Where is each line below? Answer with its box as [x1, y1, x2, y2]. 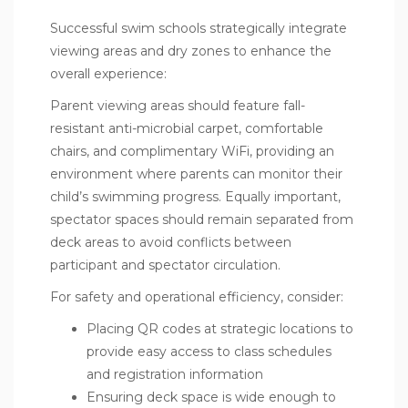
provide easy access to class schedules [87, 342, 331, 360]
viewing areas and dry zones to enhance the [50, 42, 331, 59]
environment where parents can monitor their [50, 165, 342, 182]
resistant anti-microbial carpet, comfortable [50, 119, 323, 137]
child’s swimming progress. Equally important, [50, 188, 341, 205]
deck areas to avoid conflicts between [50, 233, 291, 250]
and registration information [87, 365, 263, 382]
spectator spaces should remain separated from [50, 210, 353, 228]
